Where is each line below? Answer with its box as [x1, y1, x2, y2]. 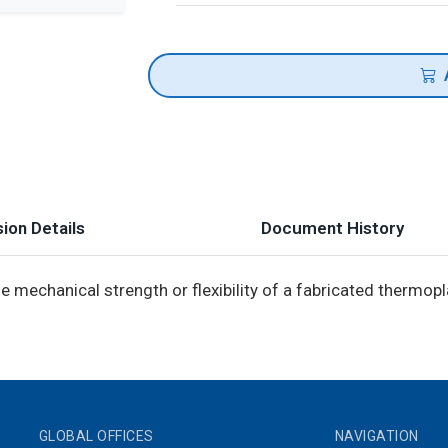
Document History [261, 218, 404, 238]
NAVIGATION [334, 428, 419, 444]
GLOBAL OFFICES [38, 428, 154, 444]
